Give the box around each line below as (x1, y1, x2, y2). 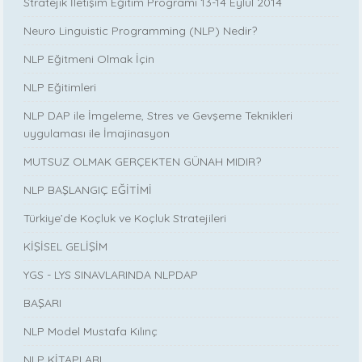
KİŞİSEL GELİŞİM (23, 238, 108, 254)
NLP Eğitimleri (23, 79, 97, 95)
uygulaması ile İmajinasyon (23, 125, 170, 141)
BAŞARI (23, 295, 62, 310)
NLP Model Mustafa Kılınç (23, 323, 158, 339)
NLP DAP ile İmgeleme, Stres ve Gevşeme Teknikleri (23, 107, 293, 123)
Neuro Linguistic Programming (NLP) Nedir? (23, 23, 258, 38)
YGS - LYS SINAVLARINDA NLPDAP (23, 267, 199, 282)
